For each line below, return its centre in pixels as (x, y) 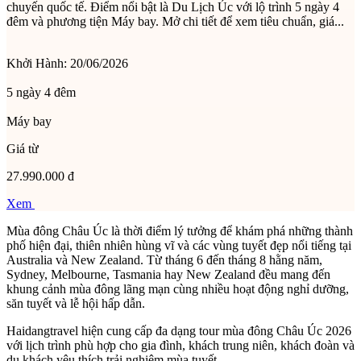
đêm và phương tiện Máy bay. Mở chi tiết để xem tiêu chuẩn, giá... (175, 21)
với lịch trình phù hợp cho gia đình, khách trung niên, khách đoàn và (180, 345)
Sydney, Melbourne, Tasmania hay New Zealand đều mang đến (168, 274)
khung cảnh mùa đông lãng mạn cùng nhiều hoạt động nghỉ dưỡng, (178, 288)
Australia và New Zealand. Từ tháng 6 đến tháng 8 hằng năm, (164, 259)
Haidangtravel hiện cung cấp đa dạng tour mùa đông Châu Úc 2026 (179, 330)
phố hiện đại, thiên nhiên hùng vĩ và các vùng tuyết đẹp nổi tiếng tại (179, 245)
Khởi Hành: (37, 63)
